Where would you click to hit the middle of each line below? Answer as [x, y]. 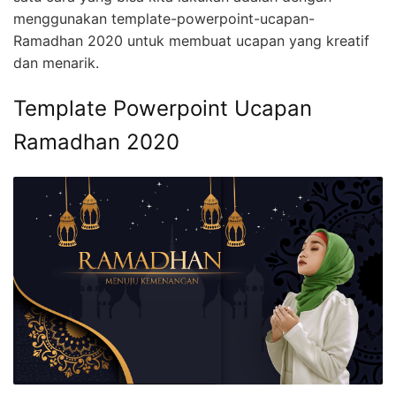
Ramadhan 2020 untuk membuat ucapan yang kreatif [191, 41]
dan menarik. [56, 63]
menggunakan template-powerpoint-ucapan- [164, 19]
